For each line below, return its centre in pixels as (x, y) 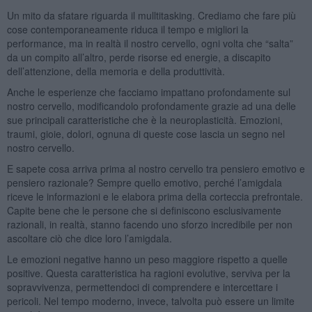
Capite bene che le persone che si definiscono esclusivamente (144, 210)
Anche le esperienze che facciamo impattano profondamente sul (148, 92)
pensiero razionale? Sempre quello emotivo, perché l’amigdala (144, 182)
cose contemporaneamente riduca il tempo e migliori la (127, 29)
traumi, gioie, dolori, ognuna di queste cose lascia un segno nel (146, 133)
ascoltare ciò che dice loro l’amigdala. (89, 238)
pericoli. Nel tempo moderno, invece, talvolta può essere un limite (150, 301)
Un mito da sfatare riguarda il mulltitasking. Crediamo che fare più (151, 15)
